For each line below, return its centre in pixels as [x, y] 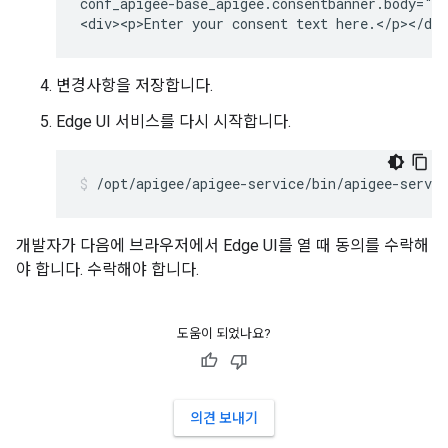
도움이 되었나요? [224, 334]
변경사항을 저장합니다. [134, 86]
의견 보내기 [224, 418]
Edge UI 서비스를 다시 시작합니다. [173, 122]
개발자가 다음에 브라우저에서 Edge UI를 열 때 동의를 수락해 [222, 246]
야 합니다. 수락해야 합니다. [107, 270]
